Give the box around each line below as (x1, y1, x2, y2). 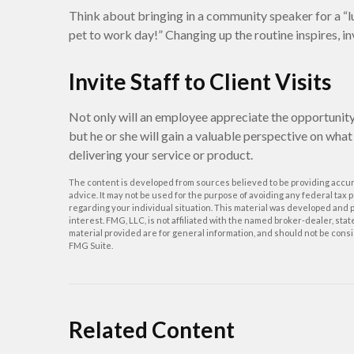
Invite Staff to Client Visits (69, 68, 331, 95)
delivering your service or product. (69, 147, 253, 162)
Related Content (69, 316, 235, 343)
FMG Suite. (69, 240, 113, 250)
